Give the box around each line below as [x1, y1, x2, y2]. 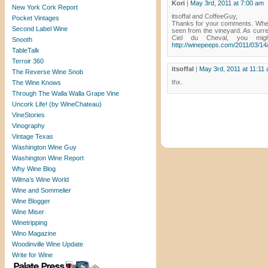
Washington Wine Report [12, 154, 84, 162]
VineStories [12, 111, 45, 118]
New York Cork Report [12, 4, 78, 11]
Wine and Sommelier [12, 187, 71, 194]
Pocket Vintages [12, 14, 59, 22]
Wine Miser [12, 208, 44, 215]
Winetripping [12, 219, 47, 226]
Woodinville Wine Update [12, 240, 83, 248]
